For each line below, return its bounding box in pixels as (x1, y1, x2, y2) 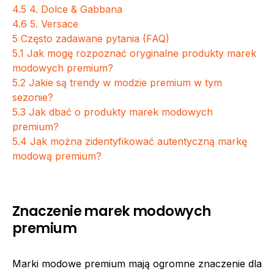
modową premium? (12, 150, 102, 162)
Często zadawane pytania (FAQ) (21, 32, 169, 45)
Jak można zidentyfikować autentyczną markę (30, 135, 247, 147)
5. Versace (30, 18, 78, 30)
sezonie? (12, 91, 53, 103)
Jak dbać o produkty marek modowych (29, 106, 213, 118)
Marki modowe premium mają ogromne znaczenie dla (12, 257, 262, 270)
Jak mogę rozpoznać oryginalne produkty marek (27, 47, 256, 59)
